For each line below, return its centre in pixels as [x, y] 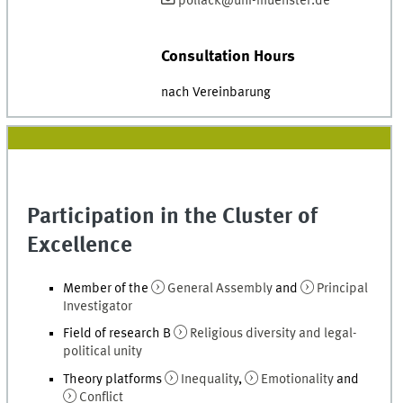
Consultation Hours [228, 56]
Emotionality [298, 380]
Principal [342, 288]
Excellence [80, 246]
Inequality [210, 380]
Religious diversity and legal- [273, 334]
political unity [103, 352]
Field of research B [119, 334]
